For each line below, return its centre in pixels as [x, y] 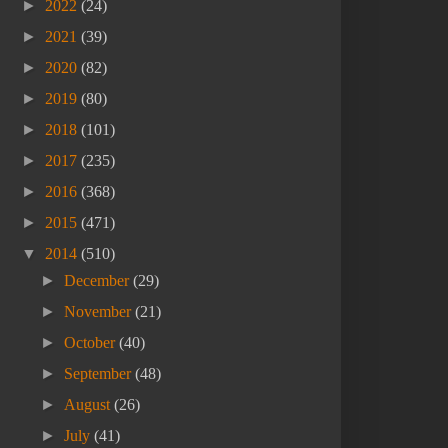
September [100, 374]
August [89, 405]
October [92, 343]
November [100, 312]
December [99, 281]
